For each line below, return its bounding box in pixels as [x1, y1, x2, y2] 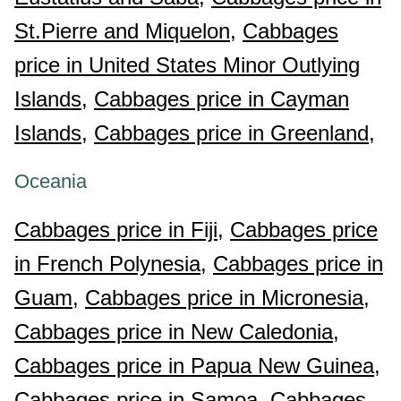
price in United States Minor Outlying [14, 53, 360, 77]
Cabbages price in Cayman [94, 87, 349, 111]
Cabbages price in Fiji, [14, 218, 224, 242]
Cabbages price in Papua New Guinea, [14, 354, 380, 378]
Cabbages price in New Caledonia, [14, 320, 339, 344]
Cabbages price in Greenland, [94, 121, 375, 145]
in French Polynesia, [14, 252, 207, 276]
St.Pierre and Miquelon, [14, 19, 236, 43]
